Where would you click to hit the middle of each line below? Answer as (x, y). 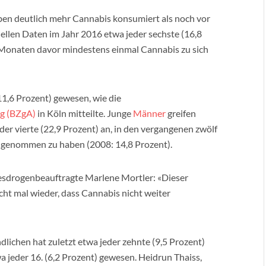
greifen (181, 113)
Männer (149, 113)
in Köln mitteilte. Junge (84, 113)
